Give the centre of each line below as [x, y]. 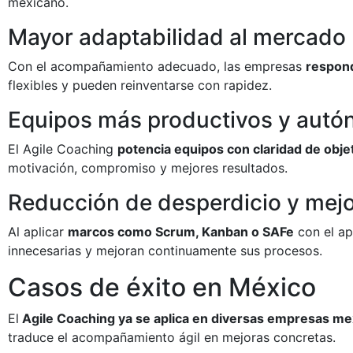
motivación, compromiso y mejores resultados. [148, 167]
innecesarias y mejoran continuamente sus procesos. [165, 250]
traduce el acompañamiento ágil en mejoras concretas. [172, 337]
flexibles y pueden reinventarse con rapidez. [140, 85]
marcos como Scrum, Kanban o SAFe [181, 231]
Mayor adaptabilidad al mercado [177, 37]
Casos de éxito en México [162, 287]
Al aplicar [38, 231]
